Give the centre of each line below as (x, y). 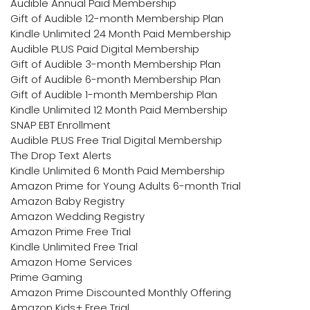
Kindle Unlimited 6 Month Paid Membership (118, 170)
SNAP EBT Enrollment (61, 125)
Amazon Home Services (71, 262)
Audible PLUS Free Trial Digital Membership (116, 140)
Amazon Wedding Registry (77, 216)
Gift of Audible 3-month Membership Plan (116, 64)
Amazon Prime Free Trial (71, 231)
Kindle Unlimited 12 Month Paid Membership (119, 109)
